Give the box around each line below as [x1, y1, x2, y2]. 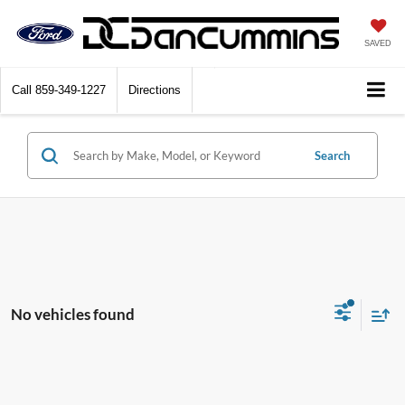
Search [315, 148, 350, 164]
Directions [128, 83, 181, 98]
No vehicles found [11, 304, 135, 324]
